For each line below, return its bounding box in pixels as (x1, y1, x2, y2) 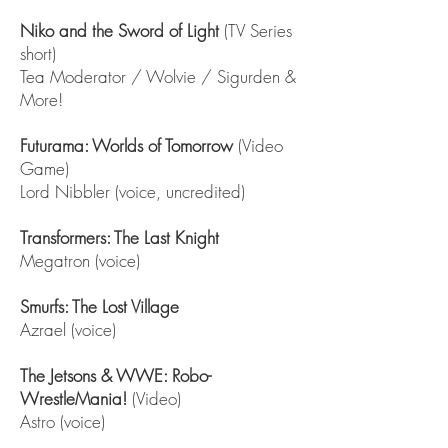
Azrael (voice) (20, 318, 116, 341)
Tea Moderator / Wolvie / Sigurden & (20, 65, 296, 88)
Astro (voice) (20, 410, 105, 433)
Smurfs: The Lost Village (20, 295, 184, 318)
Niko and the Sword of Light (20, 19, 219, 42)
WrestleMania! (20, 387, 127, 410)
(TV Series (219, 19, 292, 42)
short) (20, 42, 61, 65)
